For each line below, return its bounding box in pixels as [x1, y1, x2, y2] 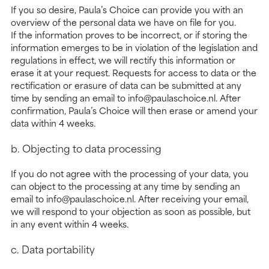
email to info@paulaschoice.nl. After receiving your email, [11, 192, 249, 206]
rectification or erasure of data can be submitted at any [11, 78, 241, 92]
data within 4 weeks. [11, 116, 95, 130]
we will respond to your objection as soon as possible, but [11, 204, 250, 219]
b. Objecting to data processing [11, 140, 162, 156]
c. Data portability [11, 241, 95, 257]
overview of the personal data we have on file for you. [11, 15, 236, 29]
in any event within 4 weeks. [11, 217, 128, 231]
